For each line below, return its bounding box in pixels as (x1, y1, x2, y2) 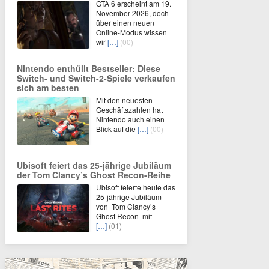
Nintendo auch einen (96, 113, 165, 124)
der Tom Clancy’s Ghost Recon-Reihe (17, 168, 171, 181)
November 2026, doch (96, 7, 169, 18)
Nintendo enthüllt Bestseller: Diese (17, 62, 160, 74)
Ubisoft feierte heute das (96, 181, 175, 192)
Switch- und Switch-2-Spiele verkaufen (17, 71, 175, 84)
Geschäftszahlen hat (96, 104, 163, 115)
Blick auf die (96, 123, 138, 134)
